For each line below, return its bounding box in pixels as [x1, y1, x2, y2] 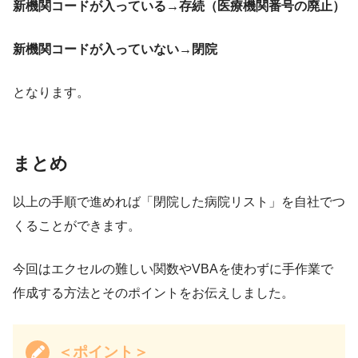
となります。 [13, 86, 89, 100]
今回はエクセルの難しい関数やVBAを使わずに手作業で [13, 261, 333, 276]
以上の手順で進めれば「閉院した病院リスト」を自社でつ [13, 194, 345, 209]
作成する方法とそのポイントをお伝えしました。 [13, 285, 294, 300]
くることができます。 [13, 218, 141, 233]
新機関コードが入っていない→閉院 [13, 42, 217, 57]
